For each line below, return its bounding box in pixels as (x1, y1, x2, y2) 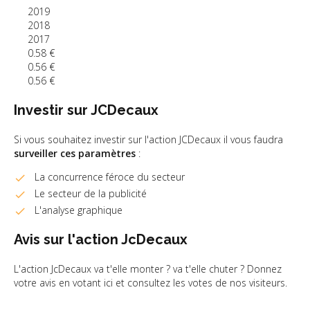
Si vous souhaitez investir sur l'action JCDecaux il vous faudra (14, 132, 283, 146)
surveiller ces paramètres (14, 146, 136, 160)
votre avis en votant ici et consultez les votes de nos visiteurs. (14, 275, 287, 289)
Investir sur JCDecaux (14, 101, 158, 118)
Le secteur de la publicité (35, 186, 147, 200)
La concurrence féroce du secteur (35, 170, 185, 183)
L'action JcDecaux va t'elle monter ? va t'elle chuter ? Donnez (14, 262, 282, 275)
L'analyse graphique (35, 203, 122, 217)
